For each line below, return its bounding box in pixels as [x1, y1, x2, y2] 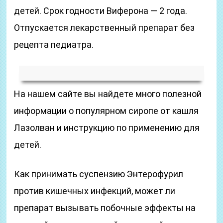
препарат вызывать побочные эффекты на [14, 203, 196, 213]
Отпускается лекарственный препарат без [14, 22, 195, 33]
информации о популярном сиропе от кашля [14, 106, 199, 116]
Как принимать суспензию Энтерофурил [14, 169, 184, 179]
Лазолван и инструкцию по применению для [14, 122, 200, 133]
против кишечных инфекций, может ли [14, 186, 176, 196]
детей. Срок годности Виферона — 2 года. [14, 5, 188, 16]
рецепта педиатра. [14, 39, 94, 50]
